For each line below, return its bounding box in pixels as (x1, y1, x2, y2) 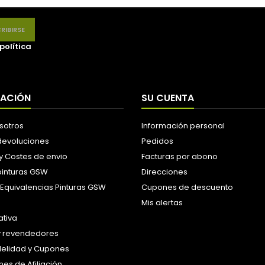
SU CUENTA (141, 91, 194, 105)
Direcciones (141, 166, 188, 177)
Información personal (141, 120, 225, 131)
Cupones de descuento (141, 182, 233, 193)
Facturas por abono (141, 151, 218, 162)
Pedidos (141, 135, 173, 147)
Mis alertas (141, 197, 183, 208)
